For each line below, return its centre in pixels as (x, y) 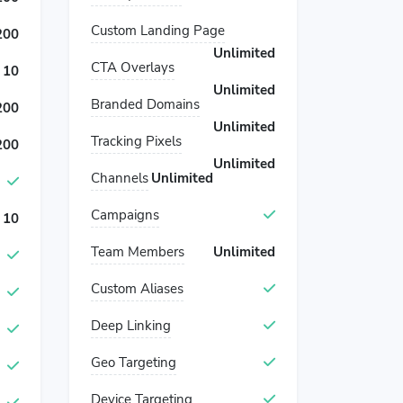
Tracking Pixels (136, 141)
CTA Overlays (133, 67)
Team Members (138, 252)
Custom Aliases (137, 289)
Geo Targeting (134, 363)
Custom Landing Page (158, 31)
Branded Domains (145, 104)
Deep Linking (131, 326)
